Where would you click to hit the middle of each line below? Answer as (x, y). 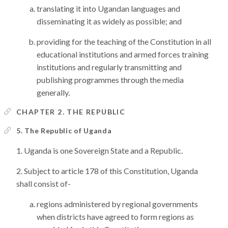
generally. (53, 92)
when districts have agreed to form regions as (115, 217)
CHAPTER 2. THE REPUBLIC (71, 112)
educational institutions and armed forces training (123, 54)
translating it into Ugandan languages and (108, 8)
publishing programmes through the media (110, 80)
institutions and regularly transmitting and (109, 67)
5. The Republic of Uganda (64, 131)
